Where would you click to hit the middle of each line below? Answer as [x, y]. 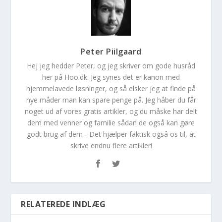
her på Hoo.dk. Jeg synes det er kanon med [111, 77]
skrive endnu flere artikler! [111, 146]
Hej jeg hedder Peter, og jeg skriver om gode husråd [111, 66]
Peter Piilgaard [111, 52]
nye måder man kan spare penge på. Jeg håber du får [111, 100]
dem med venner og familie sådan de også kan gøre [111, 123]
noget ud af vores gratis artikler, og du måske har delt [111, 111]
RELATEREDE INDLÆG [63, 204]
